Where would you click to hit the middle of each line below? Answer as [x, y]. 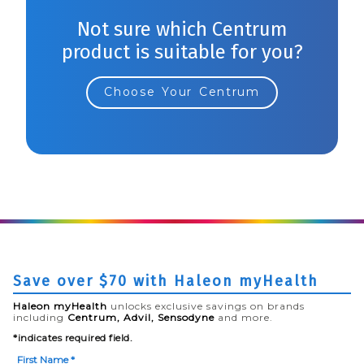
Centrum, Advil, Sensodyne [141, 317]
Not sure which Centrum [182, 29]
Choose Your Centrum [182, 92]
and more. [244, 317]
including [40, 317]
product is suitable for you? [182, 52]
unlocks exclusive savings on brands [206, 305]
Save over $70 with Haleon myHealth [166, 281]
